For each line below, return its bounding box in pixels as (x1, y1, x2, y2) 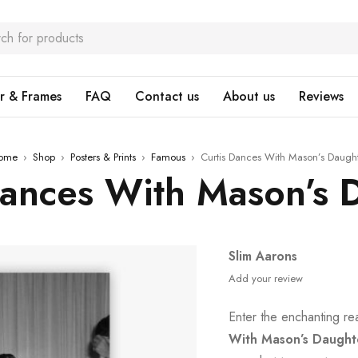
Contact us (135, 87, 199, 105)
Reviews (299, 87, 344, 105)
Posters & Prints (70, 149, 136, 165)
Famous (150, 149, 185, 165)
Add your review (229, 271, 304, 286)
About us (223, 87, 275, 105)
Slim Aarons (229, 247, 298, 265)
